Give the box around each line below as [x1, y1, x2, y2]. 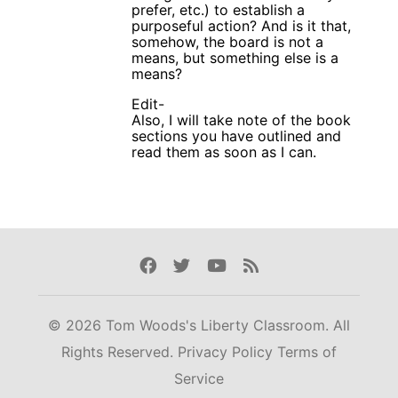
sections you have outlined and [131, 126, 341, 145]
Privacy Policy [178, 343, 277, 362]
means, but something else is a [131, 48, 338, 67]
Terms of [277, 343, 337, 362]
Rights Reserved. [61, 343, 178, 362]
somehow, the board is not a [131, 32, 323, 51]
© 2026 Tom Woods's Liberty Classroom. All [48, 316, 350, 335]
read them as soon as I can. [131, 142, 316, 161]
